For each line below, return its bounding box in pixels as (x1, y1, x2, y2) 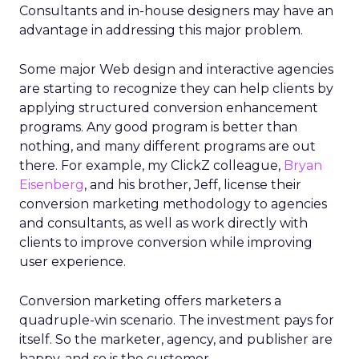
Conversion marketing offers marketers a (19, 293, 281, 309)
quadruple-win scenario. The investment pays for (19, 313, 334, 328)
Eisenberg (19, 177, 84, 192)
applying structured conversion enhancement (19, 100, 318, 115)
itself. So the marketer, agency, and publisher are (19, 332, 333, 347)
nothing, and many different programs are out (19, 139, 316, 154)
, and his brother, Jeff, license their (84, 177, 301, 192)
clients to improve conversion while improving (19, 235, 313, 250)
